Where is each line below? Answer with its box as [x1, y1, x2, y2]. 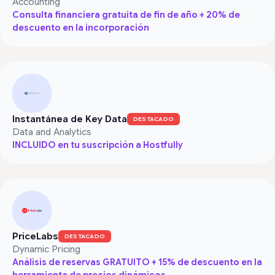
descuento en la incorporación [12, 21, 149, 33]
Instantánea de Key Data [12, 113, 127, 125]
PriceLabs [12, 230, 58, 242]
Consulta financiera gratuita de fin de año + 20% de [12, 9, 240, 20]
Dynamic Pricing [12, 243, 80, 255]
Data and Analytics [12, 126, 91, 137]
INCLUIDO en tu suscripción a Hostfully [12, 139, 183, 150]
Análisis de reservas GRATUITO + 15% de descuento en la [12, 256, 262, 268]
